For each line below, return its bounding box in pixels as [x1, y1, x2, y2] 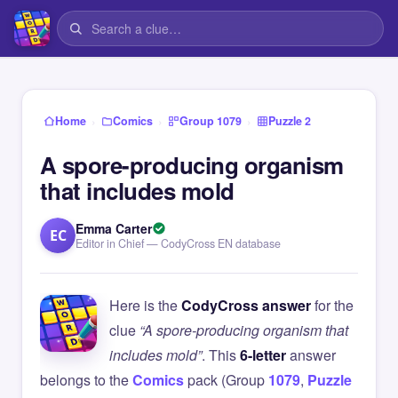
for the [311, 295, 354, 315]
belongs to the [40, 370, 132, 390]
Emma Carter [76, 219, 152, 237]
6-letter [240, 345, 286, 365]
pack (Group [184, 370, 268, 390]
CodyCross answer [181, 295, 311, 315]
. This [202, 345, 240, 365]
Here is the [109, 295, 181, 315]
